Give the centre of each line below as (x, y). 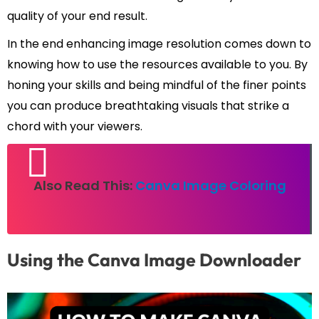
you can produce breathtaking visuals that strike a (148, 106)
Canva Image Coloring (210, 186)
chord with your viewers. (75, 127)
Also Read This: (84, 186)
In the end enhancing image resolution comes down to (159, 44)
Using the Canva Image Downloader (154, 260)
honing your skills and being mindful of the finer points (157, 85)
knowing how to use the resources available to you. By (157, 65)
